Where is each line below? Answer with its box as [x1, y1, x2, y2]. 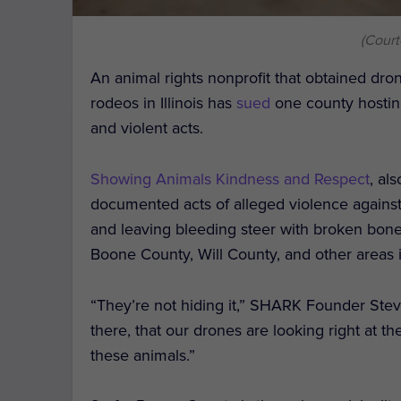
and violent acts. [90, 118, 204, 139]
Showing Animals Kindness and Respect [90, 168, 371, 189]
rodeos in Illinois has [90, 93, 237, 114]
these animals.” [90, 345, 196, 365]
